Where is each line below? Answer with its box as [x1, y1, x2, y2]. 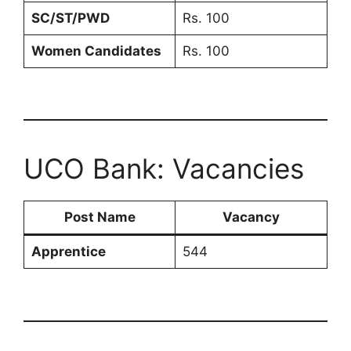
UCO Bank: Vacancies [24, 152, 304, 186]
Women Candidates [31, 42, 161, 59]
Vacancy [223, 209, 280, 226]
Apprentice [31, 244, 106, 260]
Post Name [63, 209, 136, 226]
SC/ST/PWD [31, 9, 110, 26]
